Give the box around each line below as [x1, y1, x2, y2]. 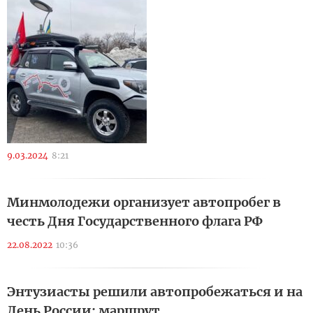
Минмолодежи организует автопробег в [7, 194, 281, 210]
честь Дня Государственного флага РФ [7, 213, 263, 229]
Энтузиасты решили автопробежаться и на [7, 284, 303, 300]
